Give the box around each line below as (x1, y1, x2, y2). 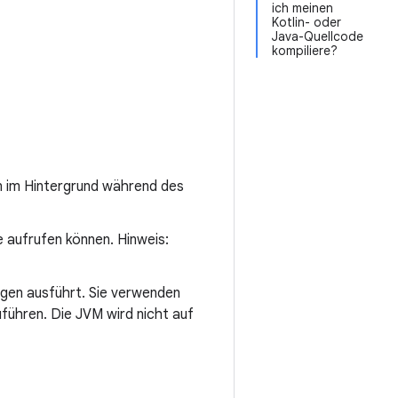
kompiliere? (272, 43, 338, 59)
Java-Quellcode (272, 28, 363, 44)
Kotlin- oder (272, 14, 341, 30)
